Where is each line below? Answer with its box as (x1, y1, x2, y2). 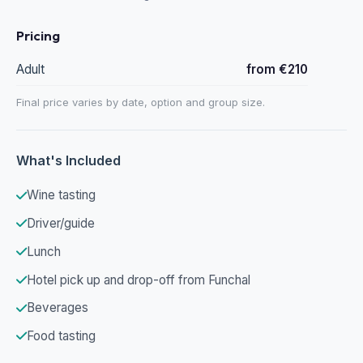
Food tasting (27, 328, 96, 344)
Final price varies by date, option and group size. (16, 95, 265, 109)
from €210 (246, 61, 308, 77)
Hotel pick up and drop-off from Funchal (27, 271, 250, 288)
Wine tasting (27, 187, 96, 203)
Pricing (16, 27, 60, 45)
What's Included (16, 152, 121, 169)
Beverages (27, 300, 88, 316)
